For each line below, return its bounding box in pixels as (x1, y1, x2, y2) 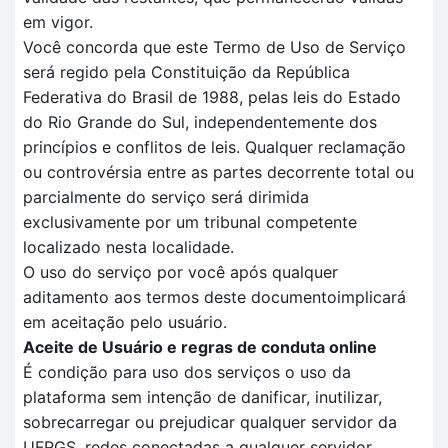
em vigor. (23, 12, 93, 32)
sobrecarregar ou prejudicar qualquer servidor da (23, 412, 397, 432)
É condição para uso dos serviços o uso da (23, 362, 351, 382)
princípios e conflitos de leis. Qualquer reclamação (23, 137, 406, 157)
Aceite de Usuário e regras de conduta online (23, 337, 377, 357)
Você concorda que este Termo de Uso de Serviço (23, 37, 406, 57)
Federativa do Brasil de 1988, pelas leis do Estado (23, 87, 401, 107)
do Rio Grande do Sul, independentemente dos (23, 112, 377, 132)
